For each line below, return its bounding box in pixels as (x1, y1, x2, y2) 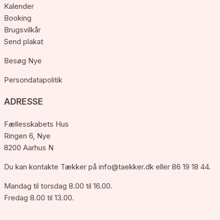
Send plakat (4, 37, 43, 47)
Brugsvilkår (4, 25, 41, 35)
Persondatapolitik (4, 75, 62, 85)
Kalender (4, 1, 34, 11)
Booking (4, 13, 31, 23)
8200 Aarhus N (4, 143, 54, 152)
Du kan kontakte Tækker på (4, 162, 99, 171)
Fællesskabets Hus (4, 119, 69, 129)
